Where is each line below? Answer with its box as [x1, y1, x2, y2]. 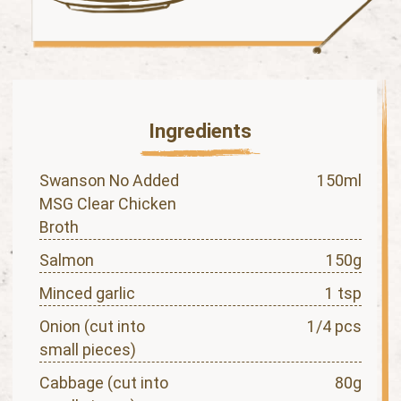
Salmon [38, 250, 94, 269]
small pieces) [38, 339, 136, 359]
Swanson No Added [38, 170, 179, 190]
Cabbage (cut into [38, 372, 168, 392]
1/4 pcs [307, 316, 363, 336]
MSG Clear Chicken [38, 193, 176, 213]
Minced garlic [38, 283, 135, 303]
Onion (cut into [38, 316, 145, 336]
